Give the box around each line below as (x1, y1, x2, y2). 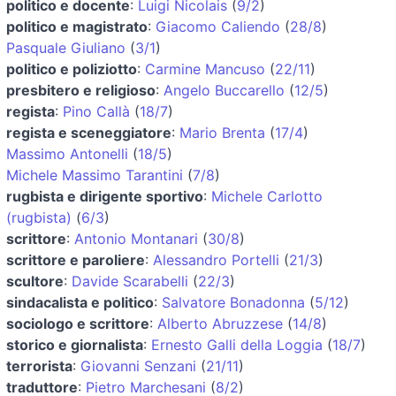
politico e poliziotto (6, 59, 137, 78)
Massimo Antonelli (6, 144, 128, 163)
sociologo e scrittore (6, 314, 149, 332)
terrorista (6, 356, 72, 375)
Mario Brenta (179, 123, 265, 141)
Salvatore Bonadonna (162, 293, 305, 311)
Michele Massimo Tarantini (6, 165, 183, 184)
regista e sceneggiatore (6, 123, 171, 141)
